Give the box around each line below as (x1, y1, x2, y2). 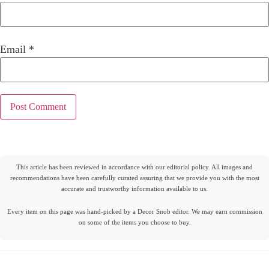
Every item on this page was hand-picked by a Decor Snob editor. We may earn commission (7, 208, 262, 216)
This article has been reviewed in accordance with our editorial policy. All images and (16, 163, 253, 171)
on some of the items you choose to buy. (78, 219, 191, 226)
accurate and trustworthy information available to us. (61, 185, 208, 193)
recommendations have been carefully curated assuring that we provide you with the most (10, 174, 259, 182)
